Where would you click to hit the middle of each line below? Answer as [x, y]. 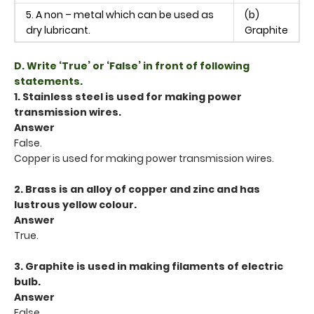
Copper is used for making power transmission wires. [144, 158]
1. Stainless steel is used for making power [128, 96]
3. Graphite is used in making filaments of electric [149, 266]
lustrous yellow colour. [75, 204]
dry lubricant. [58, 30]
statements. [48, 81]
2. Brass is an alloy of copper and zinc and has [137, 189]
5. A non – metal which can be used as [120, 14]
